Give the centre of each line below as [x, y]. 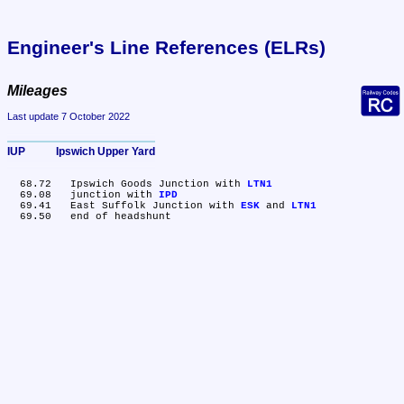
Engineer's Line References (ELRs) [166, 47]
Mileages [37, 90]
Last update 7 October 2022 [69, 117]
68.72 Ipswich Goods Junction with [159, 184]
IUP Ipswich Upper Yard [106, 151]
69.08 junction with [115, 195]
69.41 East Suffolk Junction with [156, 206]
